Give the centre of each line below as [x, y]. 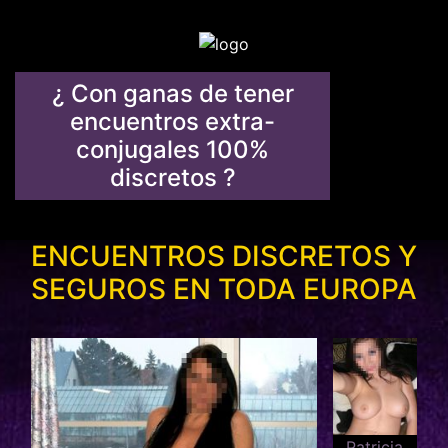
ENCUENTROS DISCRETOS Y [224, 256]
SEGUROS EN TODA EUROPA [224, 289]
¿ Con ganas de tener [172, 93]
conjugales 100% [172, 149]
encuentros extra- [172, 121]
